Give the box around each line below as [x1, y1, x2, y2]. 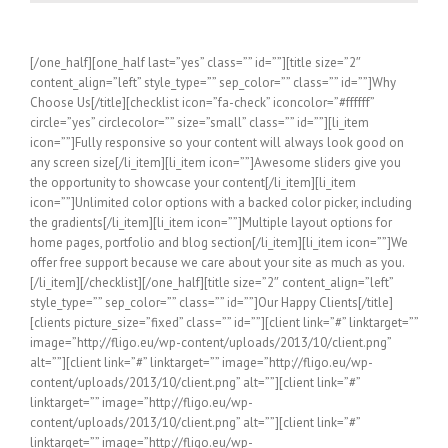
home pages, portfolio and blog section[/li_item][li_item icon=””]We [30, 233, 408, 251]
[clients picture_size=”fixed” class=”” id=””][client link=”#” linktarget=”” [30, 313, 418, 331]
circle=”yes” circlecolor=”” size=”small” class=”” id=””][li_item [30, 113, 369, 131]
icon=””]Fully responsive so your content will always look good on [30, 133, 404, 151]
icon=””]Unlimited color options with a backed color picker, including [30, 193, 412, 211]
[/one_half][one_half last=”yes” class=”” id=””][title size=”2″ [30, 53, 361, 71]
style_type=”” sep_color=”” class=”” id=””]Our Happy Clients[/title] [30, 293, 393, 311]
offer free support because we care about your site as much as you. [30, 253, 405, 271]
